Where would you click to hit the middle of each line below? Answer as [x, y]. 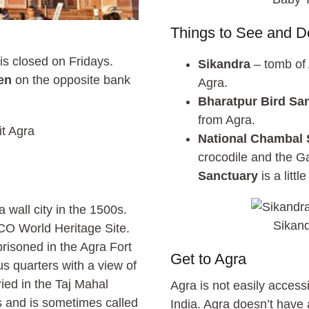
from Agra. [227, 120]
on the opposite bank [71, 80]
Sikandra [225, 64]
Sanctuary [228, 176]
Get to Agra [209, 259]
